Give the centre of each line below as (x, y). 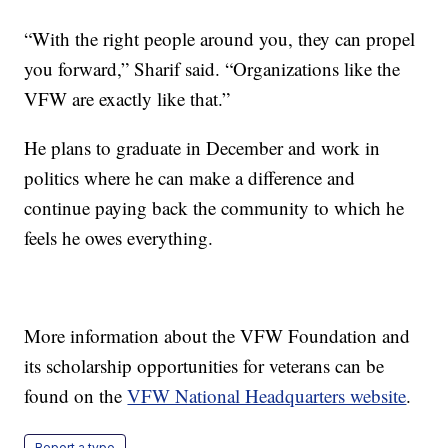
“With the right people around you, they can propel (220, 38)
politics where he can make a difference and (190, 177)
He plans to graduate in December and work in (202, 147)
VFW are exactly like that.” (127, 98)
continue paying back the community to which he (214, 207)
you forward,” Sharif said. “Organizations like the (212, 68)
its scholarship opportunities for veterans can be (204, 365)
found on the (76, 395)
